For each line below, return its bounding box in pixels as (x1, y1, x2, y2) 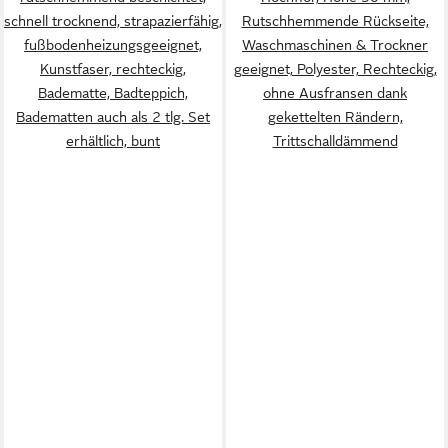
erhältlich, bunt (66, 133, 160, 149)
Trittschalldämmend (272, 133, 398, 149)
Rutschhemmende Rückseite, (241, 13, 429, 29)
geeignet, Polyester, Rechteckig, (233, 61, 437, 77)
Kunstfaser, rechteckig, (40, 61, 186, 77)
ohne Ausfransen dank (263, 85, 407, 101)
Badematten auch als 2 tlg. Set (16, 109, 210, 125)
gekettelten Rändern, (267, 109, 403, 125)
